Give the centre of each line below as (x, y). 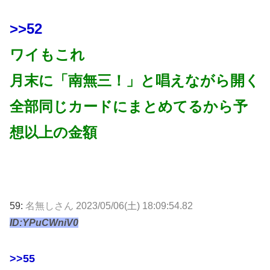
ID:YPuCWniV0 (44, 222)
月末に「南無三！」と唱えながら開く (135, 81)
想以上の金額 (53, 133)
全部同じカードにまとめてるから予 (129, 107)
